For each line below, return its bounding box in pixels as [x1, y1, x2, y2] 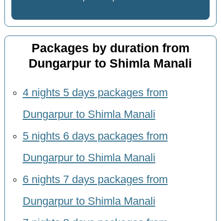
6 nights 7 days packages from [22, 173, 168, 185]
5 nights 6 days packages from [22, 130, 168, 142]
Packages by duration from [31, 41, 189, 55]
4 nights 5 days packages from [22, 86, 168, 99]
